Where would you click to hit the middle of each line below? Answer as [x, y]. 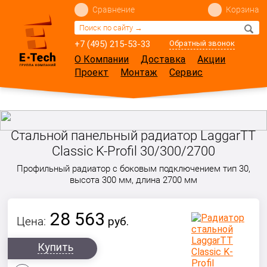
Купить [56, 247]
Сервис [186, 72]
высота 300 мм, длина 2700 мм [133, 180]
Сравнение [114, 10]
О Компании [102, 59]
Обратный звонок [202, 43]
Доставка [163, 59]
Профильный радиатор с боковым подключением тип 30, [133, 169]
